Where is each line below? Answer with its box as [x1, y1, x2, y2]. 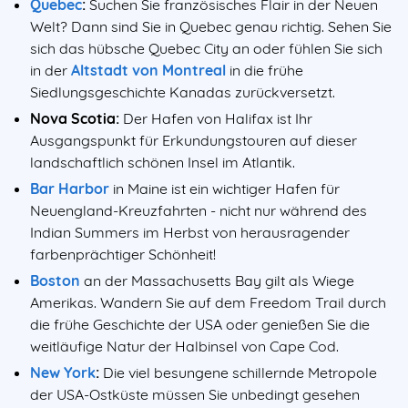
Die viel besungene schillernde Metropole [99, 362, 377, 382]
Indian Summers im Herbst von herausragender [30, 223, 350, 242]
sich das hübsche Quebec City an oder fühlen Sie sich [30, 39, 382, 58]
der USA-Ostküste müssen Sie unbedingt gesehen [30, 384, 360, 403]
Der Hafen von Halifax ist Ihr [119, 109, 312, 128]
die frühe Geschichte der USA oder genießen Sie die [30, 314, 370, 333]
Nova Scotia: [30, 109, 119, 128]
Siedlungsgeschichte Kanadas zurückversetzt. [30, 83, 335, 102]
